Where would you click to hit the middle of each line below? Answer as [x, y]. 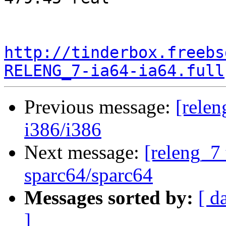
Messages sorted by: [109, 198]
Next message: [84, 152]
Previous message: [100, 107]
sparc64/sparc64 [89, 175]
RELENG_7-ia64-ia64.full [114, 71]
